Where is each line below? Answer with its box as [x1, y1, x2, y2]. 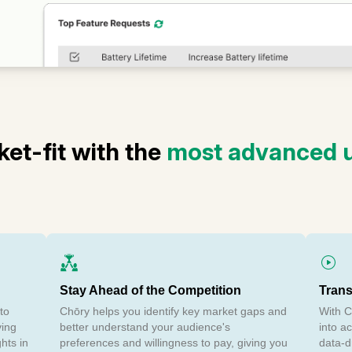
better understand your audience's [59, 320, 230, 333]
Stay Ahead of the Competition [59, 283, 241, 297]
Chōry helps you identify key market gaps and [59, 304, 287, 317]
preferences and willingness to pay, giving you [59, 335, 288, 349]
